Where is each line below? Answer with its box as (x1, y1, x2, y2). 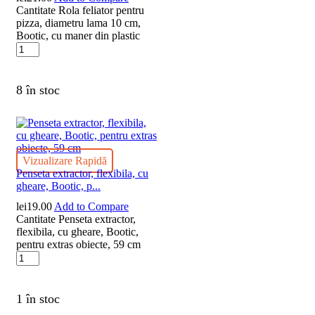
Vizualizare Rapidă (22, 154, 107, 167)
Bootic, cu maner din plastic (16, 29, 140, 41)
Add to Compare (54, 200, 129, 212)
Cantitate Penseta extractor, (16, 212, 136, 225)
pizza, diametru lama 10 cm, (16, 16, 141, 29)
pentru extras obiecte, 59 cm (16, 238, 141, 250)
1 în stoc (16, 292, 60, 307)
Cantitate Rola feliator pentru (16, 4, 144, 16)
